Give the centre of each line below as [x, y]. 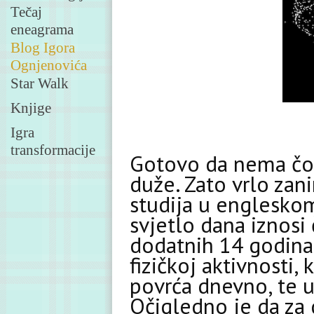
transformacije [53, 147]
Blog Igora [43, 48]
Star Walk [40, 83]
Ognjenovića [49, 62]
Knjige [31, 108]
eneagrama [42, 26]
